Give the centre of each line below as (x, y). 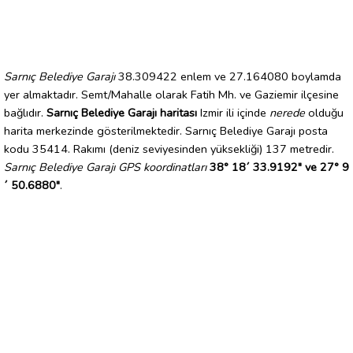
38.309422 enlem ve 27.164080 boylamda (228, 76)
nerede (287, 112)
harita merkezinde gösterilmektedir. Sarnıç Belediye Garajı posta (166, 130)
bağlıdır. (25, 112)
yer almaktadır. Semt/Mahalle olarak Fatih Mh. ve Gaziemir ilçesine (171, 94)
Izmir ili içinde (233, 112)
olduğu (324, 112)
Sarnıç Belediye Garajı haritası (122, 112)
